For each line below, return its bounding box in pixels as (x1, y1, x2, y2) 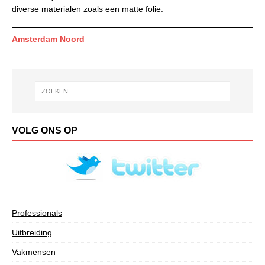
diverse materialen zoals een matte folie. (12, 4, 163, 14)
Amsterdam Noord (12, 34, 85, 44)
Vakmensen (12, 247, 56, 257)
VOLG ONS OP (12, 125, 77, 136)
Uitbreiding (12, 228, 52, 238)
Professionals (12, 208, 62, 218)
